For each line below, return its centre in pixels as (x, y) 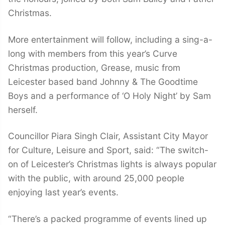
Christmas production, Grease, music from (94, 67)
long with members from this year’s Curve (93, 53)
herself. (23, 109)
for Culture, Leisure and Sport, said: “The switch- (108, 150)
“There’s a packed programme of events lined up (107, 218)
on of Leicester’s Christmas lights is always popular (112, 164)
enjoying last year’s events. (63, 192)
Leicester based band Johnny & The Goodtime (103, 81)
